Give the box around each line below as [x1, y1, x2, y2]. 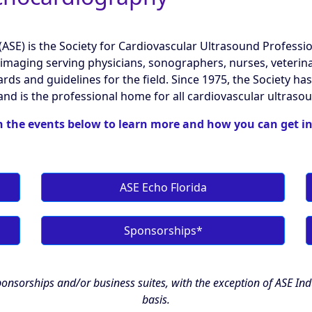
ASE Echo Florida [119, 180, 207, 196]
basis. [142, 292, 170, 308]
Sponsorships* [123, 223, 203, 239]
